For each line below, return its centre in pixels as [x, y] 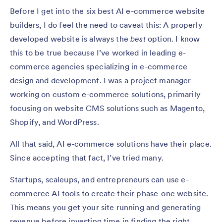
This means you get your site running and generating [106, 207]
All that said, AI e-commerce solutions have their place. [111, 144]
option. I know [174, 39]
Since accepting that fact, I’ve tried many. [87, 158]
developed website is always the [70, 39]
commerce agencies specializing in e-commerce [99, 67]
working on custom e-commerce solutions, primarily [105, 94]
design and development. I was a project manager [101, 81]
